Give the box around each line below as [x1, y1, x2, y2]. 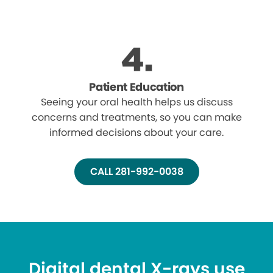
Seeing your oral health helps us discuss [40, 95, 233, 110]
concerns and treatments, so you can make [31, 110, 242, 125]
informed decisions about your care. [49, 126, 224, 140]
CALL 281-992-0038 [90, 165, 183, 179]
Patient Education [89, 79, 184, 95]
